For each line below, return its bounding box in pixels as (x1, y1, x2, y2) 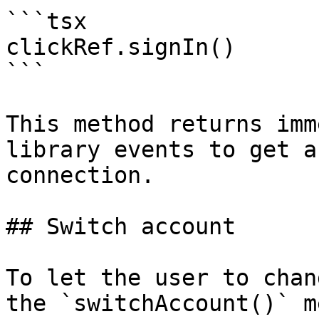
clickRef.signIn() (6, 34, 236, 60)
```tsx (6, 9, 87, 34)
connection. (6, 162, 155, 188)
